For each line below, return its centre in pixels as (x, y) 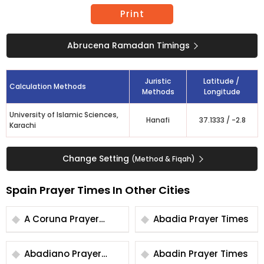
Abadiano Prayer (48, 254)
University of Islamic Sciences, (64, 115)
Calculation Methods (48, 86)
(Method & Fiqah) (163, 159)
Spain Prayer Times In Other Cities (98, 190)
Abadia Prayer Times (219, 219)
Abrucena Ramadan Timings (128, 45)
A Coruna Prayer (47, 219)
